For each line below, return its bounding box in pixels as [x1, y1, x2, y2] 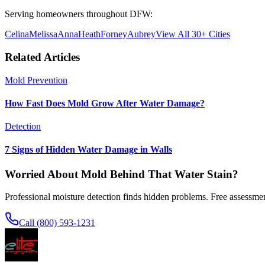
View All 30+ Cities [156, 29, 230, 40]
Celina [5, 29, 29, 40]
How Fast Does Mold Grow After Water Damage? [5, 98, 205, 108]
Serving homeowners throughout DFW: [5, 9, 153, 20]
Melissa [29, 29, 57, 40]
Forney [101, 29, 127, 40]
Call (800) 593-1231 [19, 218, 95, 228]
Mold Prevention [5, 75, 67, 85]
